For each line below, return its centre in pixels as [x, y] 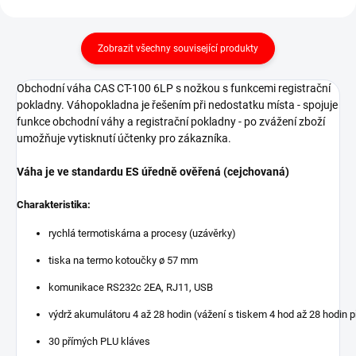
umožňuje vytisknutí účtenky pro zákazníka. [124, 138]
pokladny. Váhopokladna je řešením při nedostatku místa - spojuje [177, 104]
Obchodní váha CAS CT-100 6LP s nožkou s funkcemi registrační [174, 88]
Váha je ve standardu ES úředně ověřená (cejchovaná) [154, 171]
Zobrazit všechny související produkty [178, 48]
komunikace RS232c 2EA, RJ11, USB [131, 287]
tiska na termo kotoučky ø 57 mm [123, 260]
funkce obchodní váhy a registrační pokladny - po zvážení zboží [171, 121]
